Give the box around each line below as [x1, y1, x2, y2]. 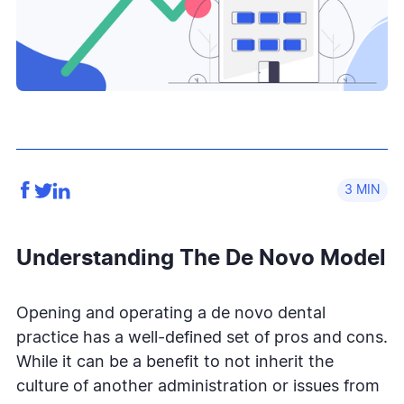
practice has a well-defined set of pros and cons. [16, 329, 388, 346]
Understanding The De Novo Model [16, 247, 386, 270]
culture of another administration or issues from [16, 378, 380, 395]
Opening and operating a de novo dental [16, 305, 326, 322]
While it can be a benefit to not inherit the [16, 353, 334, 371]
